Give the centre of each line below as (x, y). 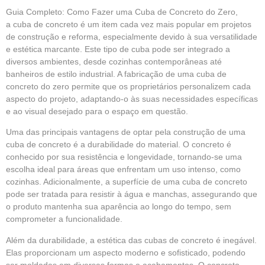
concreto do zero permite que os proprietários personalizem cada (128, 86)
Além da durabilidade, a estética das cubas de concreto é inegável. (131, 240)
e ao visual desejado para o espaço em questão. (97, 111)
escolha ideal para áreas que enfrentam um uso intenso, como (123, 169)
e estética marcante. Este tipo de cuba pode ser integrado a (118, 49)
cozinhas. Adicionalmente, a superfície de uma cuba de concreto (127, 182)
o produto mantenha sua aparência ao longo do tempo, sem (119, 207)
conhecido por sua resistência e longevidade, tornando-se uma (124, 157)
